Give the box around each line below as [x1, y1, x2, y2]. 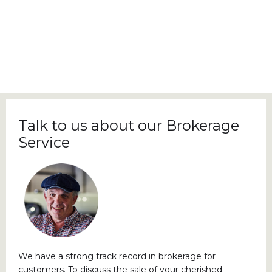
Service [18, 133, 70, 151]
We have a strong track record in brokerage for [18, 250, 216, 262]
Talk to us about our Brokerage [18, 116, 239, 134]
